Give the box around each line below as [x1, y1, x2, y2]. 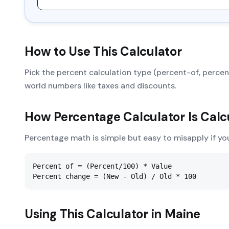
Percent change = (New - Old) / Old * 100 [33, 172, 196, 180]
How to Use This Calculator [25, 43, 182, 59]
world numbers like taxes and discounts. [25, 80, 176, 91]
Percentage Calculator [54, 109, 186, 125]
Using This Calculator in [25, 206, 165, 222]
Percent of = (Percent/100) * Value [33, 162, 172, 170]
